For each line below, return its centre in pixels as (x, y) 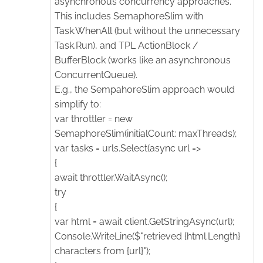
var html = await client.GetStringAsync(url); (144, 221)
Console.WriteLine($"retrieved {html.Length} (147, 236)
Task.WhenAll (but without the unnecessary (147, 31)
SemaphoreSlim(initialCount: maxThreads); (146, 133)
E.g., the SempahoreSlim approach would (145, 89)
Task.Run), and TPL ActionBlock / (127, 45)
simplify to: (78, 104)
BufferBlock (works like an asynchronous (143, 60)
